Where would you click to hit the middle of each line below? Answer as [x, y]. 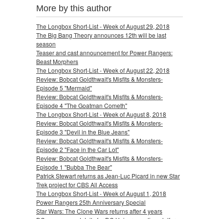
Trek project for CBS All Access [77, 184]
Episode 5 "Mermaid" [64, 88]
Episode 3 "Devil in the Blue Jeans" [83, 131]
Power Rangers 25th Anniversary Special [91, 202]
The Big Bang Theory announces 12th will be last [101, 35]
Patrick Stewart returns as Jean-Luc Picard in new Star [108, 175]
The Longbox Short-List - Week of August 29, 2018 [103, 26]
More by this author [74, 8]
